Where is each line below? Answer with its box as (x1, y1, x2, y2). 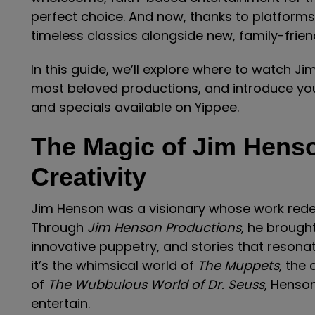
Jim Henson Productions (87, 219, 241, 236)
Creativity (31, 162, 146, 191)
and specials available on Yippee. (31, 98, 239, 116)
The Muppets (198, 257, 279, 274)
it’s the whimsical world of (31, 257, 198, 274)
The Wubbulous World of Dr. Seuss (48, 276, 264, 293)
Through (31, 219, 87, 236)
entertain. (31, 295, 90, 312)
